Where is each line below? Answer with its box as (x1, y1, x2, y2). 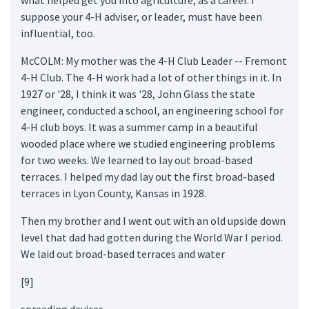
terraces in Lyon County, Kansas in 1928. (21, 186, 206, 200)
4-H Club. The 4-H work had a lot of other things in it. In (21, 70, 281, 84)
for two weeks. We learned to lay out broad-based (21, 152, 252, 167)
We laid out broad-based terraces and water (21, 246, 225, 261)
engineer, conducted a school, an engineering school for (21, 103, 283, 117)
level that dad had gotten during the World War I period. (21, 230, 283, 244)
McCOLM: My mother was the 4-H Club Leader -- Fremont (21, 53, 287, 68)
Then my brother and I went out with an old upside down (21, 213, 286, 228)
